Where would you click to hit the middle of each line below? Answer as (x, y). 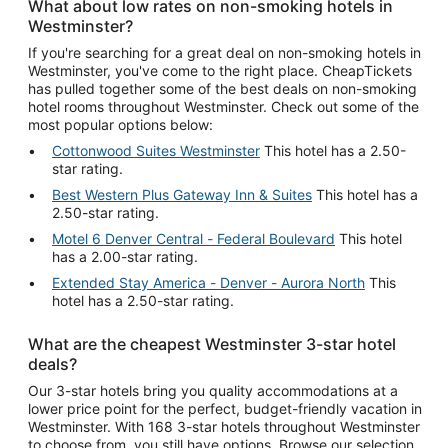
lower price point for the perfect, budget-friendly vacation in (225, 408)
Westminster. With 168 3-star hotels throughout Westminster (224, 426)
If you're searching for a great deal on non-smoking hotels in (224, 52)
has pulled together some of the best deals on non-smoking (222, 88)
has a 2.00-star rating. (125, 256)
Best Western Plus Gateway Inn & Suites (182, 194)
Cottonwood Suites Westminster (156, 150)
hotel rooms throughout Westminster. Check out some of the (223, 106)
